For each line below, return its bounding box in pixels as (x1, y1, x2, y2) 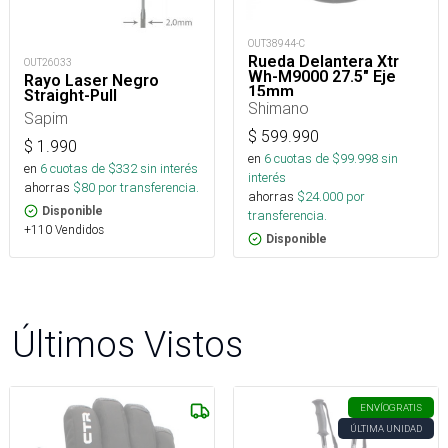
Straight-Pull (24, 86, 117, 106)
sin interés (140, 160, 198, 178)
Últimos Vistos (12, 322, 243, 367)
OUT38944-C (248, 37, 305, 51)
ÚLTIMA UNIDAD (350, 422, 422, 436)
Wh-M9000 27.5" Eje (248, 67, 396, 87)
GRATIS (389, 401, 422, 415)
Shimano (248, 98, 309, 119)
